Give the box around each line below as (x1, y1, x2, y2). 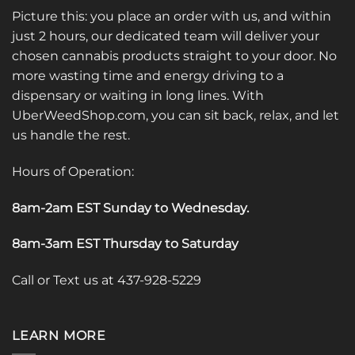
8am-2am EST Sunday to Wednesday (12, 200, 246, 216)
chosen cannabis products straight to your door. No (12, 48, 337, 63)
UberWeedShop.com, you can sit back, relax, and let (12, 107, 339, 123)
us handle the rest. (12, 127, 130, 143)
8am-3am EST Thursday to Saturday (12, 236, 239, 252)
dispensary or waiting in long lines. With (12, 87, 264, 103)
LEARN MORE (12, 327, 106, 343)
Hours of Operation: (12, 163, 134, 179)
